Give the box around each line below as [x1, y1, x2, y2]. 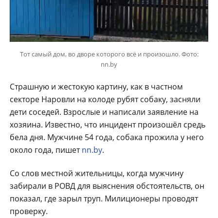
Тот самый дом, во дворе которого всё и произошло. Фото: [19, 49, 199, 58]
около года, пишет [10, 144, 82, 155]
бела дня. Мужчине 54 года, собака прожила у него [10, 131, 204, 143]
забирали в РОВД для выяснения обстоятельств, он [10, 180, 204, 191]
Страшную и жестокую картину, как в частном [10, 81, 183, 92]
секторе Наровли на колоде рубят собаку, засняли [10, 93, 200, 105]
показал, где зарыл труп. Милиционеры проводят [10, 193, 198, 204]
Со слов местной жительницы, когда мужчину [10, 167, 183, 179]
